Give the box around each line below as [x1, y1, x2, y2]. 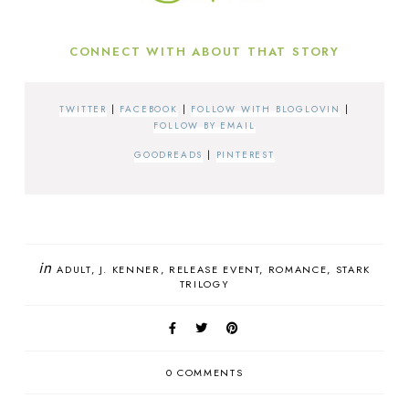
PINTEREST [215, 148, 275, 163]
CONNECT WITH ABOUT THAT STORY [68, 42, 341, 60]
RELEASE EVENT [169, 261, 260, 277]
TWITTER [59, 101, 107, 116]
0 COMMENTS [165, 364, 244, 380]
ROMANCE [267, 261, 328, 277]
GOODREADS [134, 148, 204, 163]
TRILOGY [179, 276, 230, 291]
